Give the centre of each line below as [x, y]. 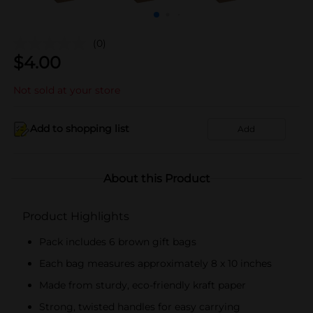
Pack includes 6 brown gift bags [118, 241]
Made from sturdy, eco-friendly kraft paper [143, 285]
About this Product [156, 178]
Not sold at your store [67, 90]
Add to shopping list [80, 129]
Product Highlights [76, 216]
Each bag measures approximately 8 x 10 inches [155, 263]
